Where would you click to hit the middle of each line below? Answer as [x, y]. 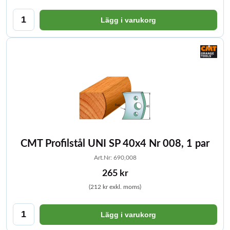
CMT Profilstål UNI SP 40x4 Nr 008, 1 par [115, 144]
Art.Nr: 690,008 [115, 158]
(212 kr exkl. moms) [115, 187]
